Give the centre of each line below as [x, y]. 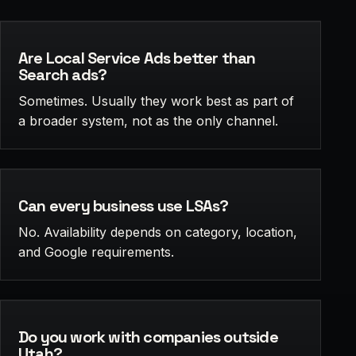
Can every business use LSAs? [124, 205]
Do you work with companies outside [148, 337]
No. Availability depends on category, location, [158, 232]
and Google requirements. [96, 252]
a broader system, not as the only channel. [148, 120]
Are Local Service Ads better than [137, 58]
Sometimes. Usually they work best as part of [156, 101]
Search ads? [63, 74]
